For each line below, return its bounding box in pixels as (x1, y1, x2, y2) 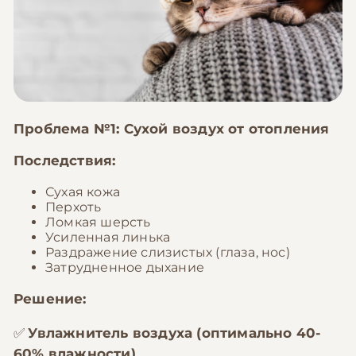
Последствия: (14, 153, 116, 168)
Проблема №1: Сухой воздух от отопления (14, 121, 330, 137)
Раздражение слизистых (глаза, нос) (45, 245, 290, 260)
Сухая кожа (45, 184, 120, 199)
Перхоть (45, 199, 102, 215)
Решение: (14, 291, 87, 307)
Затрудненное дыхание (45, 260, 204, 275)
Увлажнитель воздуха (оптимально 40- (28, 325, 322, 341)
